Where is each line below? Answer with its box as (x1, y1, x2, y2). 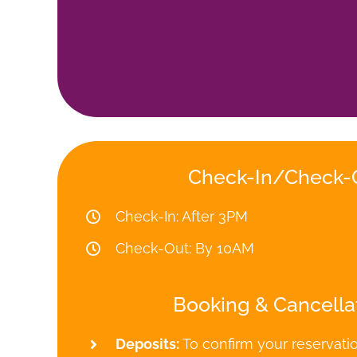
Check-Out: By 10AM (116, 239, 255, 257)
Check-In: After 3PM (116, 207, 249, 225)
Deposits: (116, 335, 180, 352)
